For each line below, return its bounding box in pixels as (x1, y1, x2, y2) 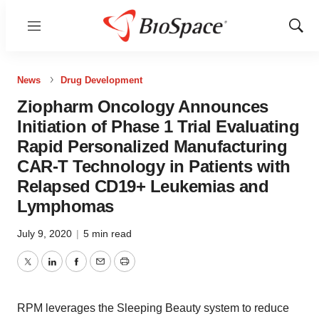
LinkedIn (51, 263, 95, 276)
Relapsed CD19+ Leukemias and (17, 177, 268, 196)
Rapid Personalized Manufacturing (17, 137, 287, 156)
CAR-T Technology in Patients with (17, 157, 291, 176)
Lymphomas (17, 197, 114, 216)
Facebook (75, 263, 126, 276)
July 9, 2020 (17, 228, 75, 239)
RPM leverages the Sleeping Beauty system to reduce (17, 302, 289, 314)
